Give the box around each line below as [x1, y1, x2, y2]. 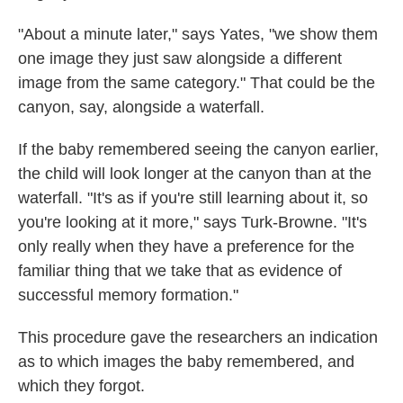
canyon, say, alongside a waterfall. [18, 98, 264, 116]
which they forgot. [18, 377, 145, 395]
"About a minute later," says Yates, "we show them [18, 25, 378, 43]
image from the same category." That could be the [18, 74, 375, 92]
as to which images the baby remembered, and [18, 353, 354, 371]
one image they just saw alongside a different [18, 49, 342, 67]
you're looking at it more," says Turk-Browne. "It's [18, 213, 367, 231]
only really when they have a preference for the [18, 237, 354, 255]
